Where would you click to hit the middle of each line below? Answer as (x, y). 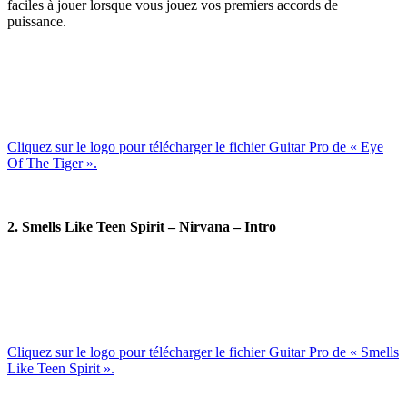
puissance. (39, 21)
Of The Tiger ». (52, 163)
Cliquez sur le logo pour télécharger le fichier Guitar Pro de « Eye (195, 146)
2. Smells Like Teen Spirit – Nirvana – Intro (142, 226)
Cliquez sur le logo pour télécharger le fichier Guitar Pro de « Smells (203, 352)
